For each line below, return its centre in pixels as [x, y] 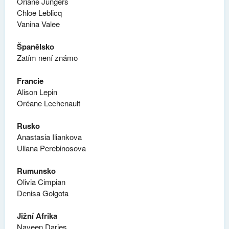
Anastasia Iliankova [49, 136]
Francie [30, 81]
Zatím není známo [47, 58]
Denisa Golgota [42, 193]
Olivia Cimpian [41, 181]
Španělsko [35, 47]
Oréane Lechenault [48, 103]
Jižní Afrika [37, 216]
